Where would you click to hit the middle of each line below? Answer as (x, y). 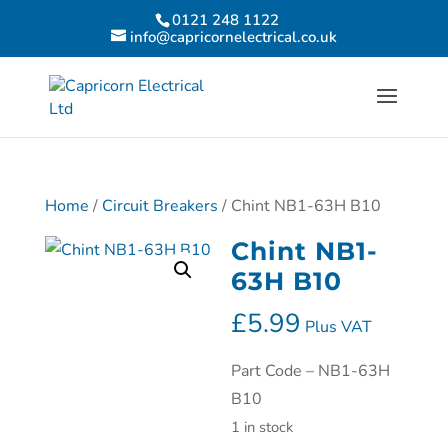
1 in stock (262, 427)
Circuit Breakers (159, 206)
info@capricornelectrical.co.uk (233, 37)
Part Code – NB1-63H (311, 371)
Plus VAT (339, 327)
